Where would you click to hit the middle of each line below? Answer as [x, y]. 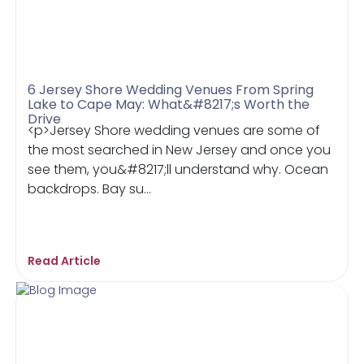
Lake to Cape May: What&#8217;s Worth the [169, 104]
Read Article [65, 260]
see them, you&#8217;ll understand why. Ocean [178, 169]
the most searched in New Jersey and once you [180, 149]
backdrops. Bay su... [90, 188]
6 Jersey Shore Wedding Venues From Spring [171, 89]
